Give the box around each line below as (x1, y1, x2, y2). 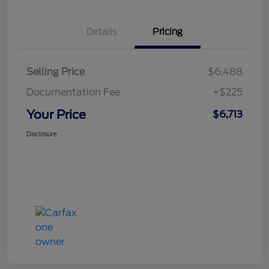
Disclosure (26, 130, 57, 138)
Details (86, 26, 117, 38)
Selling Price (26, 66, 85, 78)
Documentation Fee (26, 86, 120, 98)
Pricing (153, 26, 183, 38)
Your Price (26, 107, 86, 122)
